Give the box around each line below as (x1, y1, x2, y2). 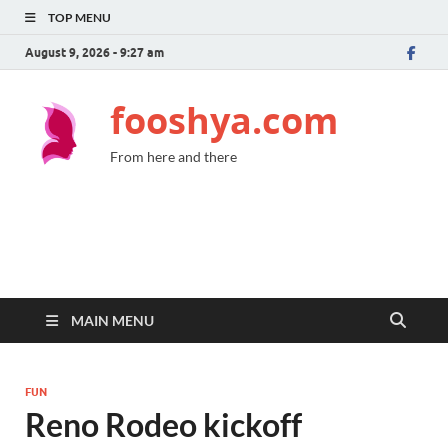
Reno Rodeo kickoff (25, 405, 302, 444)
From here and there (110, 148, 237, 165)
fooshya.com (110, 96, 338, 145)
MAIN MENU (71, 312, 154, 329)
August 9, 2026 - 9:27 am (25, 44, 164, 60)
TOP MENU (48, 10, 111, 25)
